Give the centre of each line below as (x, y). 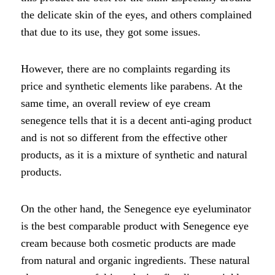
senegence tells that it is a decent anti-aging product (136, 120)
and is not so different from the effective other (124, 137)
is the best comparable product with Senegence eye (135, 226)
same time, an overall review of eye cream (116, 103)
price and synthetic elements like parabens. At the (132, 86)
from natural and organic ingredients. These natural (135, 260)
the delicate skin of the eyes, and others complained (136, 14)
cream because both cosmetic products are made (128, 243)
